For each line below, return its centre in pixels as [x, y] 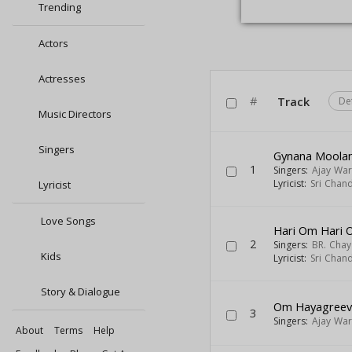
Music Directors [75, 114]
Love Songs [67, 221]
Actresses [62, 79]
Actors [53, 43]
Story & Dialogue [79, 291]
